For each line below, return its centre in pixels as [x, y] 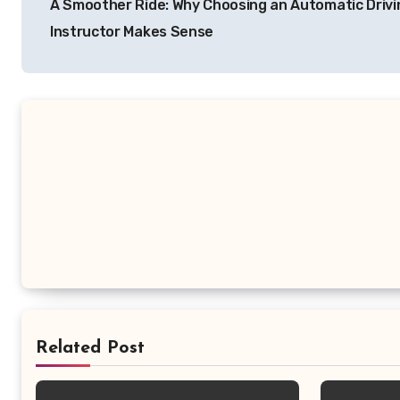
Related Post [90, 348]
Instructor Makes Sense [132, 32]
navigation [92, 16]
